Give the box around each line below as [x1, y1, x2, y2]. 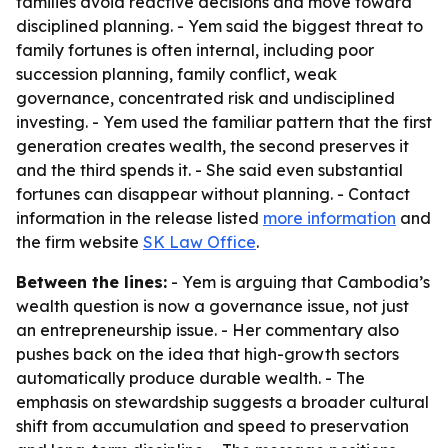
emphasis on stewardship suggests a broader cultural [16, 392, 429, 412]
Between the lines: [16, 272, 167, 292]
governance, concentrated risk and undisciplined [16, 88, 395, 108]
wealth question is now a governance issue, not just [16, 296, 409, 316]
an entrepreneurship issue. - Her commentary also [16, 320, 399, 340]
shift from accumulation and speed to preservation [16, 416, 409, 436]
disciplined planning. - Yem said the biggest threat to [16, 16, 423, 36]
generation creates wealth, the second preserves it [16, 136, 409, 156]
